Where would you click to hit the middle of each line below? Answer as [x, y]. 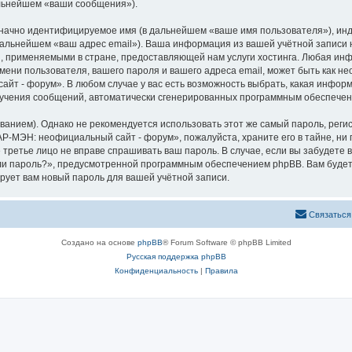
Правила [221, 270]
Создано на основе [99, 242]
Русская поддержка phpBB [176, 256]
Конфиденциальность [156, 270]
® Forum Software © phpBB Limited [227, 242]
